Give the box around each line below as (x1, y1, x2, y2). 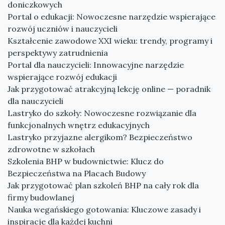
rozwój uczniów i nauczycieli (8, 24, 118, 34)
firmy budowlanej (8, 192, 74, 202)
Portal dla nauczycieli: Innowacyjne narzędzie (8, 60, 184, 70)
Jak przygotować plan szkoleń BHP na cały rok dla (8, 180, 199, 190)
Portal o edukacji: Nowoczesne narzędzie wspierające (8, 12, 215, 22)
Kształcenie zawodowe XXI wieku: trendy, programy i (8, 36, 212, 46)
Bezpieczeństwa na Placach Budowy (8, 168, 146, 178)
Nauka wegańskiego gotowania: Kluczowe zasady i (8, 204, 201, 214)
